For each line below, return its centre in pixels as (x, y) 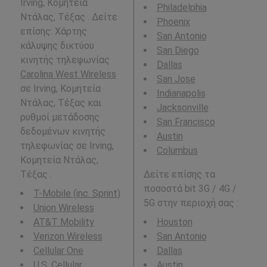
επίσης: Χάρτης (53, 31)
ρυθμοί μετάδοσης (60, 117)
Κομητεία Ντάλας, (59, 160)
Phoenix (173, 21)
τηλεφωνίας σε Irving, (67, 145)
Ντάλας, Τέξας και (60, 103)
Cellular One (58, 250)
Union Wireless (63, 207)
